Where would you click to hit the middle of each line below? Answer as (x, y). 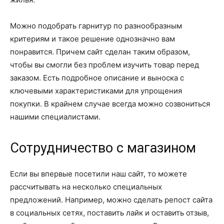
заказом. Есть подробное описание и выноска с (97, 78)
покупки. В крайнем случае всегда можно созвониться (110, 104)
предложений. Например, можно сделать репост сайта (111, 200)
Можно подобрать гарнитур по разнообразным (96, 26)
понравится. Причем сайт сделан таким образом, (100, 52)
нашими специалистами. (55, 117)
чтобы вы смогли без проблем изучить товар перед (104, 65)
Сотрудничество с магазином (103, 148)
